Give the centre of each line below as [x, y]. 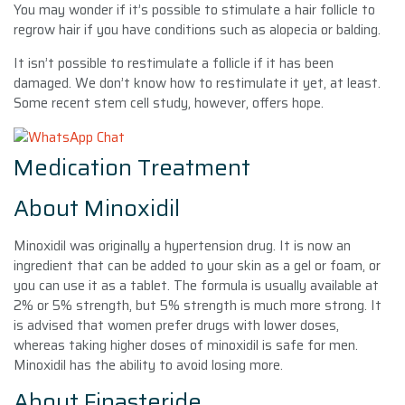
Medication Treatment [132, 167]
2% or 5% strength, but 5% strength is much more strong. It [198, 305]
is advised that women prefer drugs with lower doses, [176, 325]
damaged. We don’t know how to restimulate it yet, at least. [197, 83]
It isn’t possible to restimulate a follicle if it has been [174, 63]
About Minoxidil [97, 208]
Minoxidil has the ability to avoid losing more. [148, 365]
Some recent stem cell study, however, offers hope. [169, 103]
